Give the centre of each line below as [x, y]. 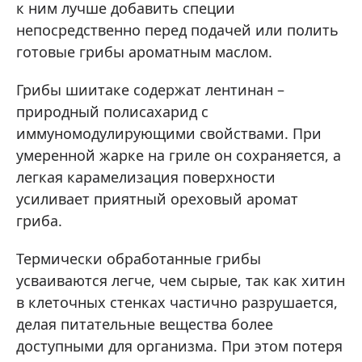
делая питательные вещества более [145, 324]
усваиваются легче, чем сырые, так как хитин [181, 280]
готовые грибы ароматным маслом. [144, 51]
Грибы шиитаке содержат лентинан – [150, 89]
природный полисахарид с [112, 111]
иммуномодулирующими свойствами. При [169, 133]
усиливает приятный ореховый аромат [157, 198]
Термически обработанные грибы [139, 258]
